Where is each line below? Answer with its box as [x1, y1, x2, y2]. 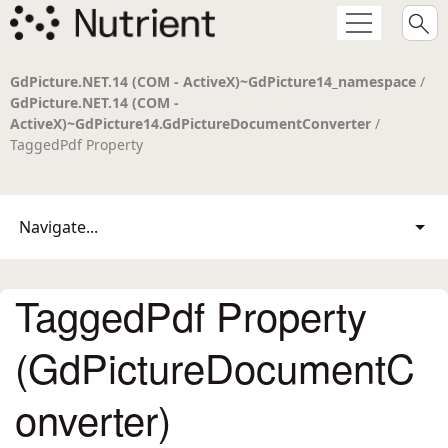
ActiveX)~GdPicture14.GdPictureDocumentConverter [10, 114, 371, 133]
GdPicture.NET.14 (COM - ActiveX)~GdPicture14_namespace [10, 72, 416, 91]
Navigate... [19, 216, 98, 238]
